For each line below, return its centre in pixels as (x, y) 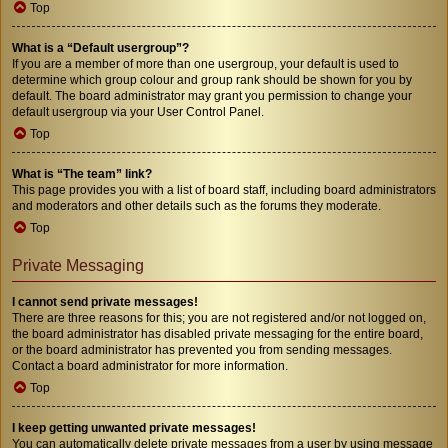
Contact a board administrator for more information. (150, 365)
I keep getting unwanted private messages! (134, 427)
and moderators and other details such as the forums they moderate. (196, 205)
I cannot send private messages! (105, 301)
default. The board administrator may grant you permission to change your (212, 95)
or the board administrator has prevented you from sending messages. (202, 349)
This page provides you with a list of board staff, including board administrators (224, 189)
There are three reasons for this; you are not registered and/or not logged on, (219, 317)
